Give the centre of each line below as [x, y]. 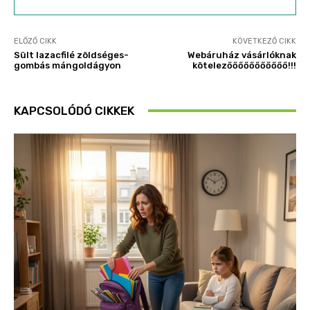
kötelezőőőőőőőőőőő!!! [244, 65]
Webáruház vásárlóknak [241, 55]
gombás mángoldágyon [67, 65]
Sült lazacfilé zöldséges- [71, 55]
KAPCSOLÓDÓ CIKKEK [74, 110]
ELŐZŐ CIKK [35, 41]
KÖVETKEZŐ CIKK [264, 41]
